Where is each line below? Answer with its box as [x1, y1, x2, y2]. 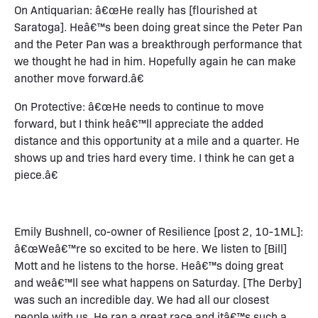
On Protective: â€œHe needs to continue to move [14, 98, 264, 114]
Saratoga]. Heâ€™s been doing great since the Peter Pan [14, 18, 302, 34]
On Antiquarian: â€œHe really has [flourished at [14, 1, 257, 17]
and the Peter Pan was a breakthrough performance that [14, 35, 302, 51]
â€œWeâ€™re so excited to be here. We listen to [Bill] [14, 240, 287, 256]
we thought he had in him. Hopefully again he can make [14, 53, 296, 68]
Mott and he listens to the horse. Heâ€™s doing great [14, 257, 283, 273]
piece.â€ [14, 166, 58, 182]
